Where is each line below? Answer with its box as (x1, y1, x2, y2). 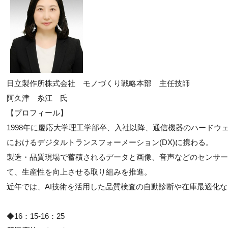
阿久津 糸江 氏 (7, 94, 68, 102)
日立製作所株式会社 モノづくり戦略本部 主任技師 (7, 79, 197, 88)
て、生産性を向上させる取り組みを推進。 (7, 167, 152, 176)
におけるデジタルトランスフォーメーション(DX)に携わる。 (7, 138, 213, 147)
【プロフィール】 (7, 108, 68, 117)
